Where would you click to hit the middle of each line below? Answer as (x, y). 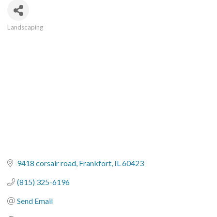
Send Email (35, 201)
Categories (32, 36)
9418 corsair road (46, 163)
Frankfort (95, 163)
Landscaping (25, 27)
